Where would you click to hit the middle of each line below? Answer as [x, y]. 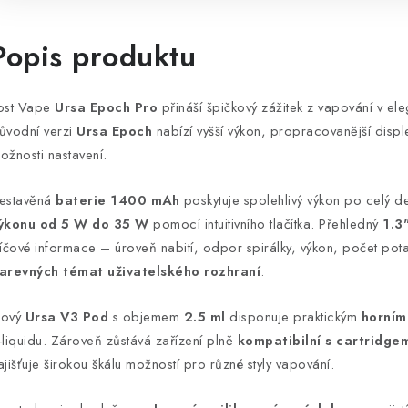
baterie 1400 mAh [117, 200]
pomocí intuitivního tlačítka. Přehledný [265, 224]
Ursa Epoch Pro [106, 107]
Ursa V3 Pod [66, 316]
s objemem [146, 316]
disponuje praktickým [293, 316]
